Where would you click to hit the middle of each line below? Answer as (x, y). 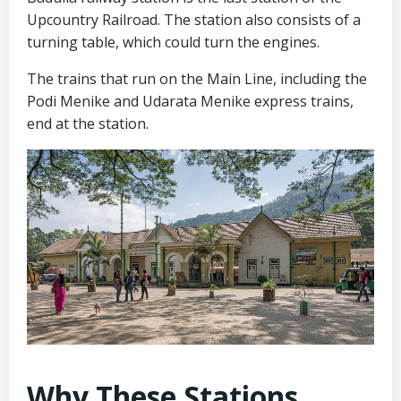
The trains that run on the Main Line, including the (197, 78)
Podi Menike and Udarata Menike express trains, (190, 101)
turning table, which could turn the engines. (173, 42)
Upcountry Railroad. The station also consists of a (194, 19)
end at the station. (88, 123)
